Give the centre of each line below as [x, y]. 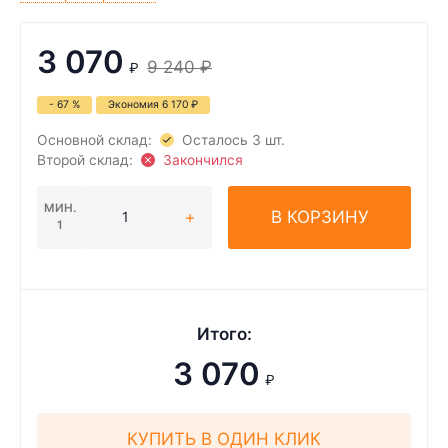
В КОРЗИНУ [319, 216]
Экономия [135, 104]
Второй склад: [85, 160]
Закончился [202, 160]
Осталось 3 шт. [233, 140]
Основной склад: [94, 140]
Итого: [224, 333]
